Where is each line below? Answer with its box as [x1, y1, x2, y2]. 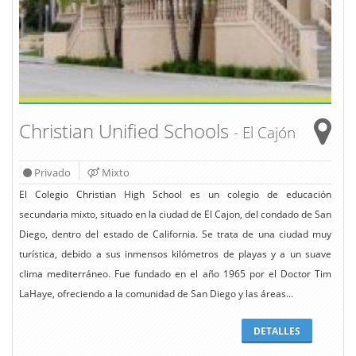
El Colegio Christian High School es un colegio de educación [19, 188, 331, 202]
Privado [32, 165, 71, 180]
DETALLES [253, 323, 300, 338]
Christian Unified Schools [19, 118, 234, 145]
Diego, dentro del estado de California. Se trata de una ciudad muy [19, 227, 331, 242]
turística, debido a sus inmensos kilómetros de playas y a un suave [19, 247, 331, 261]
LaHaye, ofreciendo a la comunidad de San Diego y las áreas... [19, 287, 293, 301]
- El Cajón [234, 122, 296, 144]
